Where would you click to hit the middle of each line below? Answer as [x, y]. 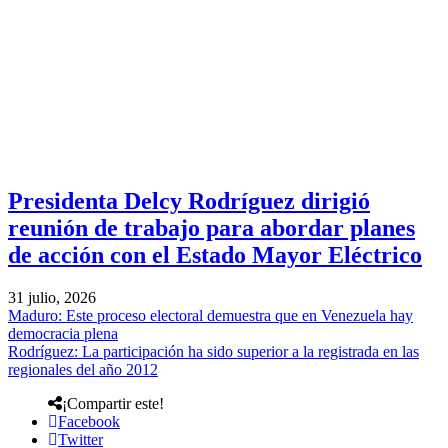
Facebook [89, 421]
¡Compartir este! [113, 403]
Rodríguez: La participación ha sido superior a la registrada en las [213, 351]
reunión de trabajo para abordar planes [211, 228]
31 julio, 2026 [52, 297]
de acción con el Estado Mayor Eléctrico [215, 255]
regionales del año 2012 [83, 369]
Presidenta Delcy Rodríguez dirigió [189, 201]
